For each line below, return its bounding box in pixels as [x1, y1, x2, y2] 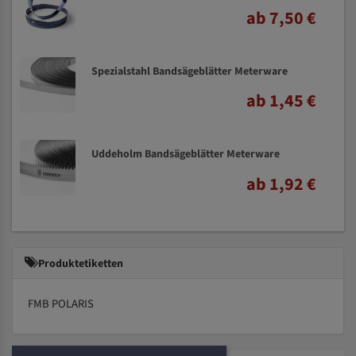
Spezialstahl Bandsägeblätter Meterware [91, 63, 288, 79]
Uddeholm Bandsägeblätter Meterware [91, 146, 280, 163]
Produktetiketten [36, 255, 123, 272]
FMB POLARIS [28, 295, 94, 312]
